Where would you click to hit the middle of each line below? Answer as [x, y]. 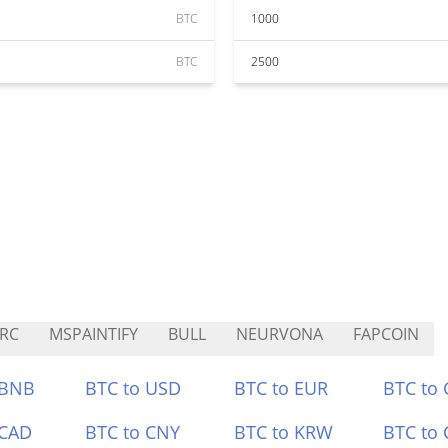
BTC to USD [133, 388]
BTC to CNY [133, 432]
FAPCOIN [386, 334]
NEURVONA [279, 334]
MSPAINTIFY [93, 334]
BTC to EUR [281, 388]
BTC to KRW [283, 432]
